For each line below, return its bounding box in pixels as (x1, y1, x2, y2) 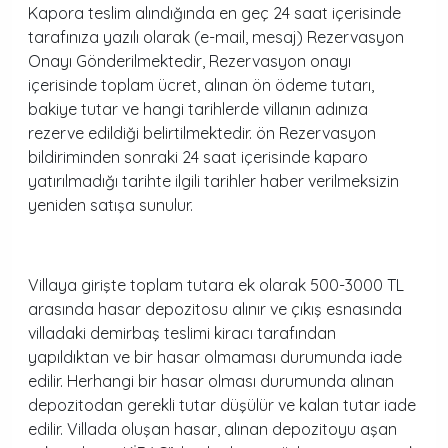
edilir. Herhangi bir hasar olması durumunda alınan (28, 371, 394, 391)
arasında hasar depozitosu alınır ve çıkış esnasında (28, 299, 402, 319)
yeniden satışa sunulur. (28, 195, 193, 215)
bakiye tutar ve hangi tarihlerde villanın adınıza (28, 99, 368, 119)
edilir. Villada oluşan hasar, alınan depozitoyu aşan (28, 419, 397, 439)
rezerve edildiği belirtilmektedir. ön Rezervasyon (28, 123, 376, 143)
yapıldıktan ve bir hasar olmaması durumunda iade (28, 347, 402, 367)
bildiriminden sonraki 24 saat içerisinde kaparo (28, 147, 368, 167)
